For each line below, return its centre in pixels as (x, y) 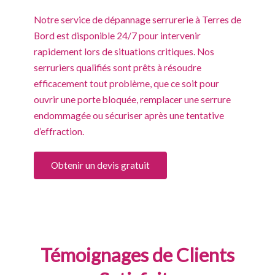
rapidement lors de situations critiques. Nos (124, 51)
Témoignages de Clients (137, 254)
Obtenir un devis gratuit (100, 165)
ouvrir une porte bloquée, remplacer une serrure (132, 99)
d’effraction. (59, 131)
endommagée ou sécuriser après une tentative (129, 115)
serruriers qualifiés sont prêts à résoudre (117, 67)
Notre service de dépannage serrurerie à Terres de (137, 19)
